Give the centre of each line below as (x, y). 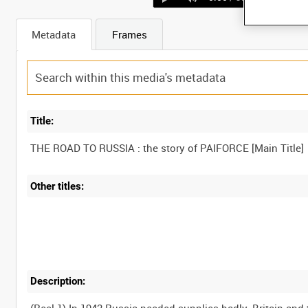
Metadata (54, 34)
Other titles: (57, 186)
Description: (58, 282)
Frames (129, 34)
